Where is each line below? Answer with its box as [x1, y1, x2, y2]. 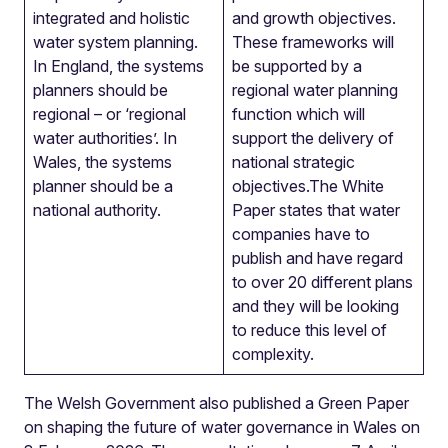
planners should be [33, 80, 168, 100]
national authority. [33, 200, 161, 220]
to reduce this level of [232, 320, 387, 340]
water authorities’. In [33, 128, 177, 148]
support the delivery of [232, 128, 394, 148]
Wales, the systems [33, 152, 172, 172]
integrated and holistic [33, 8, 190, 28]
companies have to [232, 224, 370, 244]
